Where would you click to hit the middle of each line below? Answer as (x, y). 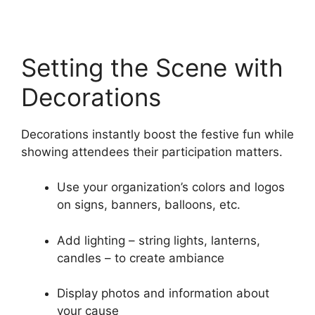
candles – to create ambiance (141, 258)
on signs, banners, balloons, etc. (149, 205)
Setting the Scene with (152, 67)
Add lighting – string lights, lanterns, (159, 240)
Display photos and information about (163, 294)
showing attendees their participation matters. (152, 152)
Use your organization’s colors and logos (171, 187)
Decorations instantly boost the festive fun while (157, 134)
